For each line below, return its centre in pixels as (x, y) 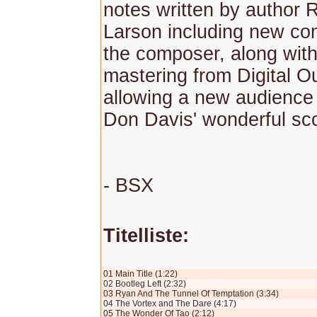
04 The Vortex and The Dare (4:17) (170, 304)
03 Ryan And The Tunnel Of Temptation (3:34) (191, 294)
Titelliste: (146, 236)
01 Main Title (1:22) (140, 274)
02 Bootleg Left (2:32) (145, 284)
